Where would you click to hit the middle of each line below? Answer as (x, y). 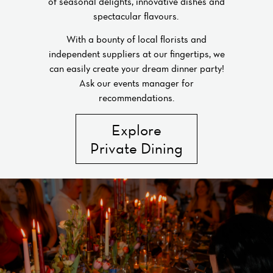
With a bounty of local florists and (136, 39)
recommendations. (136, 98)
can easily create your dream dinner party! (136, 69)
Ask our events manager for (136, 83)
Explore (136, 129)
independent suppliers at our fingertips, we (136, 54)
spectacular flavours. (136, 16)
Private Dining (136, 148)
